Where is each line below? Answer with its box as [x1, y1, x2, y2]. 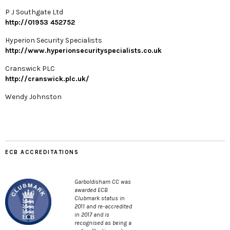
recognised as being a [74, 219, 131, 227]
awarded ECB [74, 186, 108, 194]
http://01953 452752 [5, 18, 75, 27]
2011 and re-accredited [74, 203, 132, 210]
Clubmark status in [74, 195, 125, 202]
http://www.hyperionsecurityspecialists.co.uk [5, 46, 162, 55]
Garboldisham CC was [74, 178, 131, 186]
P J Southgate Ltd [5, 8, 63, 17]
